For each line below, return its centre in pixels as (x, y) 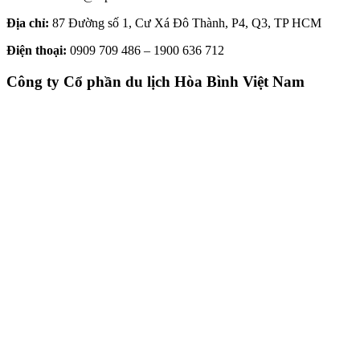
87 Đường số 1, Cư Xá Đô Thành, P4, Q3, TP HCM (185, 23)
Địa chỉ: (28, 23)
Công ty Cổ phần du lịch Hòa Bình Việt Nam (155, 81)
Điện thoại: (37, 51)
